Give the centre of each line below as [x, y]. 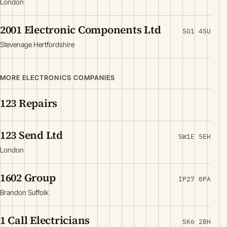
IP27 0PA [195, 179]
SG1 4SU [197, 31]
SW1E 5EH [195, 137]
